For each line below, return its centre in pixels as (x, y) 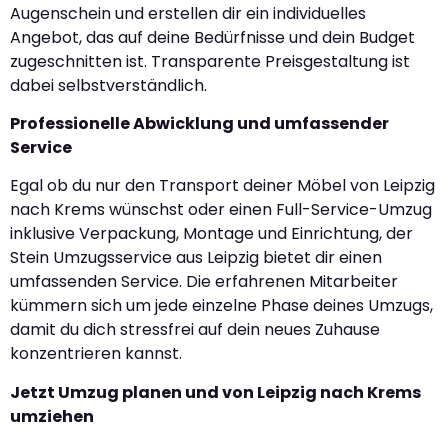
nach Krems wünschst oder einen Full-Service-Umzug (221, 210)
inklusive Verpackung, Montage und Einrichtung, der (211, 234)
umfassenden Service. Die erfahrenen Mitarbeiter (204, 282)
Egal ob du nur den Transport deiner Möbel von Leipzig (222, 186)
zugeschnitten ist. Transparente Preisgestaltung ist (210, 61)
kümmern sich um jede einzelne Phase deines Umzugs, (221, 306)
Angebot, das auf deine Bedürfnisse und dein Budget (212, 37)
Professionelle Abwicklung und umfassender (199, 123)
